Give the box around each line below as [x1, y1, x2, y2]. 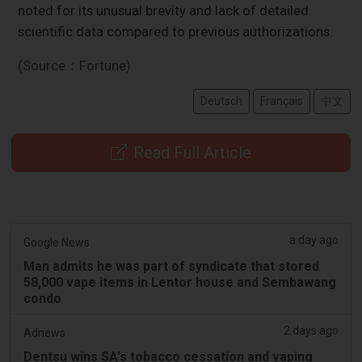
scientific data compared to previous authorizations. [18, 23, 334, 40]
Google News [23, 235, 90, 249]
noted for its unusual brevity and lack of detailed [18, 2, 309, 19]
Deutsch [200, 94, 242, 107]
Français [259, 94, 303, 107]
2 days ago [284, 323, 339, 337]
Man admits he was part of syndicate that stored [23, 258, 319, 274]
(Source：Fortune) [18, 57, 132, 74]
